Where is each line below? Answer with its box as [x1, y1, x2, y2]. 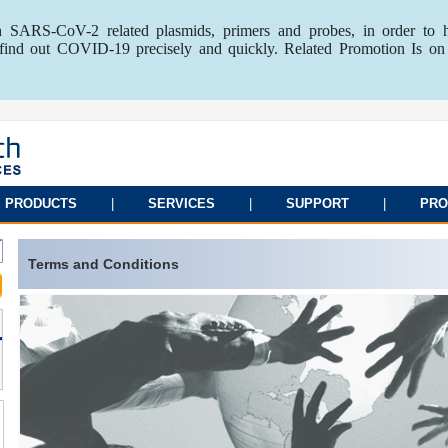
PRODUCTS [5, 196, 77, 211]
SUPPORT [286, 196, 349, 211]
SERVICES [148, 196, 215, 211]
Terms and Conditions [28, 256, 179, 272]
